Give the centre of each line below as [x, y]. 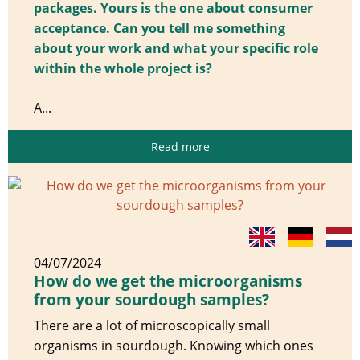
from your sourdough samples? [151, 299]
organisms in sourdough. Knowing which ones [174, 345]
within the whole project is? [123, 68]
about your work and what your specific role [176, 48]
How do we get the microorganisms [168, 281]
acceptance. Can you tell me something [160, 28]
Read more [180, 146]
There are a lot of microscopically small [152, 325]
